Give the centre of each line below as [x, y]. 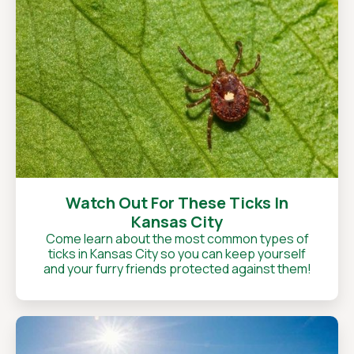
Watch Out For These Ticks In [177, 203]
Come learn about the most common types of [177, 239]
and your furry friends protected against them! [177, 269]
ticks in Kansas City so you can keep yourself [177, 254]
